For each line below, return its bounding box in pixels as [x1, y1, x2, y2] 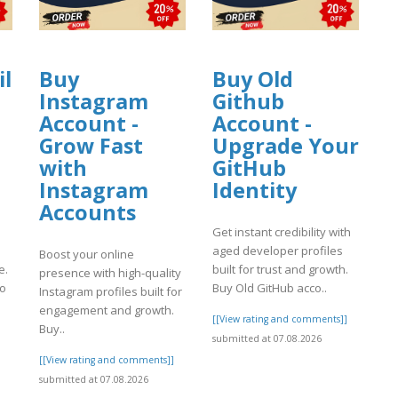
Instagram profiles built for [39, 283, 182, 299]
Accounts [39, 198, 136, 227]
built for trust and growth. [212, 260, 348, 277]
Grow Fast [39, 131, 143, 161]
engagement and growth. [39, 301, 174, 318]
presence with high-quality [39, 264, 181, 281]
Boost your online [39, 245, 134, 262]
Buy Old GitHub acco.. [212, 279, 327, 296]
